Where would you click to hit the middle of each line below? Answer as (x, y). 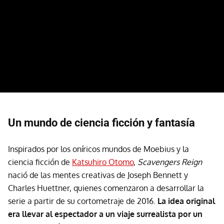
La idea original (186, 201)
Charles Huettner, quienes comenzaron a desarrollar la (106, 188)
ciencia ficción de (40, 162)
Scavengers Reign (170, 162)
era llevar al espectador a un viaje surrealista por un (105, 214)
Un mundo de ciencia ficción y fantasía (101, 123)
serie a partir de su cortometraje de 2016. (83, 201)
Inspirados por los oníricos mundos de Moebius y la (98, 149)
